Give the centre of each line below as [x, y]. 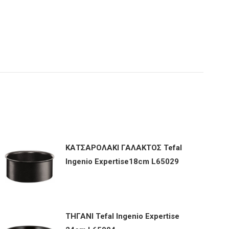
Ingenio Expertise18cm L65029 [122, 162]
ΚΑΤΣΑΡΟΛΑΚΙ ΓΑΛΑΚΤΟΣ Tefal [124, 148]
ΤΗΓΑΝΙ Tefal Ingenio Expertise [123, 216]
